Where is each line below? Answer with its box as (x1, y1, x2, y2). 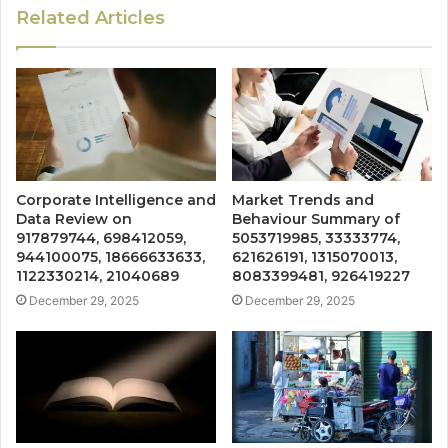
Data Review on (16, 209, 132, 228)
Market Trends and (232, 190, 374, 209)
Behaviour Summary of (232, 209, 400, 228)
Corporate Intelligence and (16, 190, 216, 209)
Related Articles (16, 6, 165, 29)
